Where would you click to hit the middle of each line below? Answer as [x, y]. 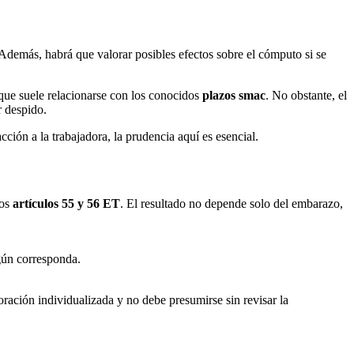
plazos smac [234, 96]
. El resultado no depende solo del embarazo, [232, 204]
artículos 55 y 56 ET [66, 204]
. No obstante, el [306, 96]
